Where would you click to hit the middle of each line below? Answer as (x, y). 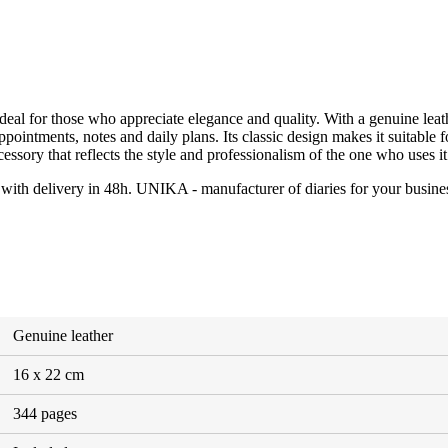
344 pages (44, 413)
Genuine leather (62, 335)
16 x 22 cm (48, 374)
